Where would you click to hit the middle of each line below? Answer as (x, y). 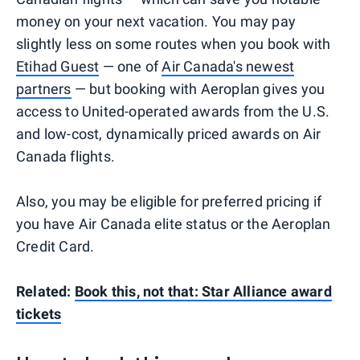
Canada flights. (65, 157)
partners (44, 89)
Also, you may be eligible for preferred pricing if (169, 202)
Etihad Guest (58, 67)
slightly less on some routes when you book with (174, 44)
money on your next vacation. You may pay (156, 22)
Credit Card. (55, 247)
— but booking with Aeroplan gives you (198, 89)
